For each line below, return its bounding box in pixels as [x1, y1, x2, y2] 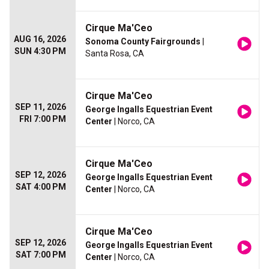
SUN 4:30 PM [14, 46, 66, 56]
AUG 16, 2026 [14, 34, 66, 44]
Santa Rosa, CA [85, 49, 144, 58]
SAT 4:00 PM [16, 182, 66, 192]
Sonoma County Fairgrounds [85, 37, 201, 46]
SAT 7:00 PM [16, 250, 66, 259]
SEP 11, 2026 [15, 102, 66, 112]
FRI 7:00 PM [19, 114, 66, 124]
